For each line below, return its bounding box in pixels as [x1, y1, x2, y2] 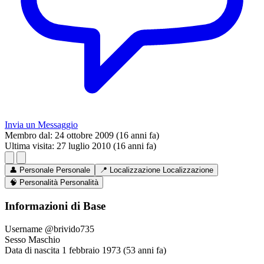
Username [5, 223, 42, 234]
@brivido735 [45, 223, 94, 234]
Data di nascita [5, 245, 60, 255]
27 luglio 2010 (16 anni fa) [57, 141, 156, 151]
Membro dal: [5, 130, 52, 141]
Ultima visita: [5, 141, 54, 151]
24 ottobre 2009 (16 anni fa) [55, 130, 159, 141]
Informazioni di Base [5, 200, 105, 213]
